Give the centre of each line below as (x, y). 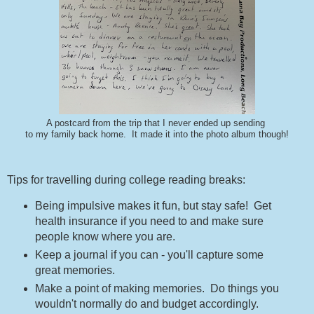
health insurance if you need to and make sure (149, 221)
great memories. (75, 271)
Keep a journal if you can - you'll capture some (149, 255)
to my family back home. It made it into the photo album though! (157, 134)
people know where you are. (105, 237)
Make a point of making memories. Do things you (157, 289)
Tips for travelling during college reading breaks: (126, 180)
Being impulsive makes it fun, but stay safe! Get (153, 206)
